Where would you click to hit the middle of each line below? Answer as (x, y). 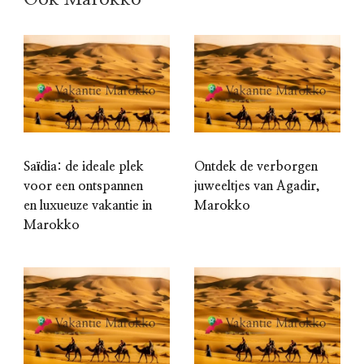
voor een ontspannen (83, 186)
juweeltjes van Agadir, (257, 186)
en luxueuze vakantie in (88, 206)
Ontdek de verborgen (256, 167)
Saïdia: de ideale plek (84, 167)
